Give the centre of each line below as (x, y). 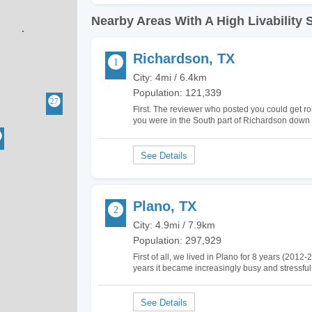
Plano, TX (165, 206)
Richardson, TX (184, 58)
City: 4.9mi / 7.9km (174, 225)
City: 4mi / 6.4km (170, 77)
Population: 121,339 (177, 93)
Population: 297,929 (177, 240)
